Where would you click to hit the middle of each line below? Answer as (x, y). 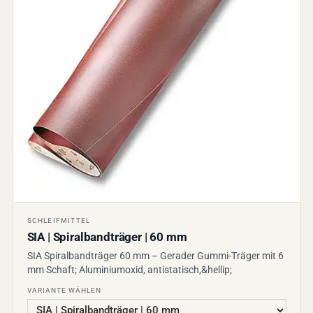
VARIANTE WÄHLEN (64, 291)
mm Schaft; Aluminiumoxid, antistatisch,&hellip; (129, 270)
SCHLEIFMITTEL (59, 221)
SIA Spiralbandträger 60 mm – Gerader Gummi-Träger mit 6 (155, 256)
